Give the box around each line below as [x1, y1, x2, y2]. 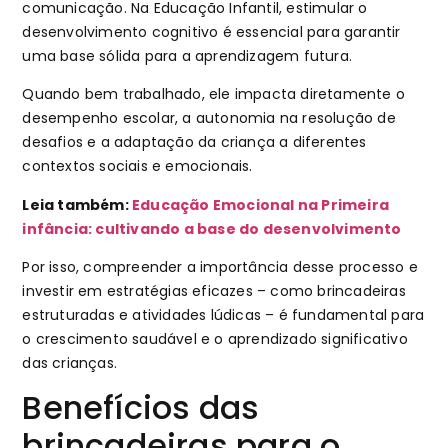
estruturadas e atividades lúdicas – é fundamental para [22, 305, 425, 326]
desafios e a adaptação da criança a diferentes [22, 132, 367, 153]
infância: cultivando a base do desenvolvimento [22, 218, 402, 239]
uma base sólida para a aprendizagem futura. [22, 45, 357, 66]
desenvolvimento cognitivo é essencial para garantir [22, 21, 401, 42]
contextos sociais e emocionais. [22, 156, 257, 177]
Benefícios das [22, 385, 260, 431]
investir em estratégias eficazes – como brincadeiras [22, 281, 406, 302]
